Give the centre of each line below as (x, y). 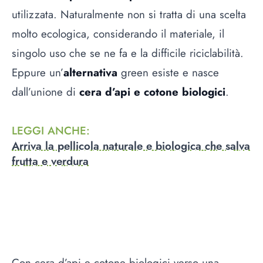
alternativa (90, 72)
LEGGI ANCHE (49, 131)
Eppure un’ (38, 72)
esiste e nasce (184, 72)
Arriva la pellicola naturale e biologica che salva (131, 146)
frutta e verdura (50, 161)
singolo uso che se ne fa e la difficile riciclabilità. (128, 53)
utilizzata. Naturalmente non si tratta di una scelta (129, 14)
